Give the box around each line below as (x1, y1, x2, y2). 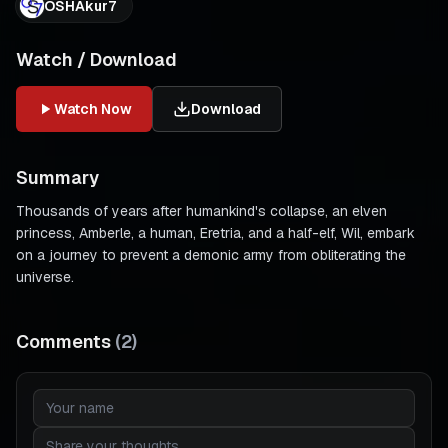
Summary (16, 166, 99, 189)
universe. (16, 268, 74, 286)
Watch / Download (16, 48, 177, 71)
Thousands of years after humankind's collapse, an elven (16, 202, 387, 220)
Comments (16, 330, 111, 353)
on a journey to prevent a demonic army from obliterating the (16, 246, 406, 264)
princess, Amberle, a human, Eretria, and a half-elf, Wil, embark (16, 224, 415, 242)
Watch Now (54, 100, 132, 118)
